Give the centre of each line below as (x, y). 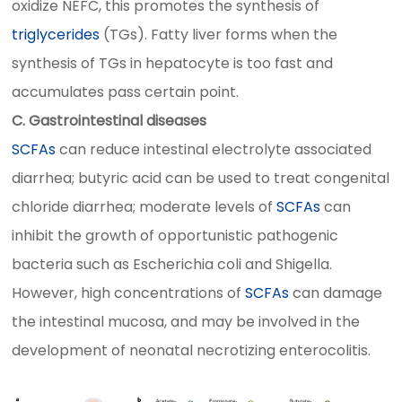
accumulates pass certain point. (126, 92)
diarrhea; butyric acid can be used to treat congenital (201, 178)
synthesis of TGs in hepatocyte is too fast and (173, 63)
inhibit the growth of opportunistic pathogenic (175, 235)
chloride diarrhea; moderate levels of (144, 206)
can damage (336, 293)
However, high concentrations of (129, 293)
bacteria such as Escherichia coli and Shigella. (172, 264)
